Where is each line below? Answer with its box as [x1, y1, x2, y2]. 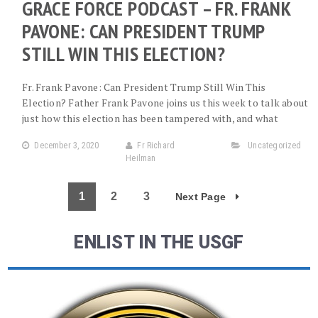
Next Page [175, 191, 229, 202]
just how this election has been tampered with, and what [22, 111, 278, 125]
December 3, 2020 [34, 141, 99, 150]
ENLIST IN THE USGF [74, 232, 244, 253]
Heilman [126, 153, 156, 163]
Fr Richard [137, 141, 175, 150]
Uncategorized [248, 141, 302, 150]
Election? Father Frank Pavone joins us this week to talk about [22, 96, 309, 109]
